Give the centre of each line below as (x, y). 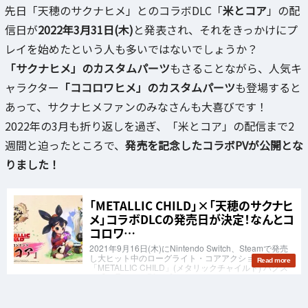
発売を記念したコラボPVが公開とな (214, 145)
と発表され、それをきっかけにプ (216, 29)
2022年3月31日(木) (86, 29)
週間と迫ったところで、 (65, 145)
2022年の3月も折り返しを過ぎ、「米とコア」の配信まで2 (150, 125)
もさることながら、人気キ (236, 68)
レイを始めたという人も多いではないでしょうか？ (131, 48)
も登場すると (268, 87)
